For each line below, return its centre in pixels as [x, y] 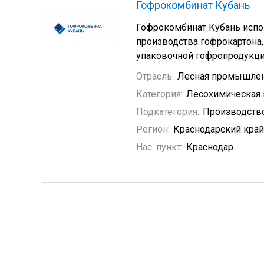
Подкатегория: [168, 112]
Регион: [153, 129]
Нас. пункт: [159, 147]
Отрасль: [155, 76]
